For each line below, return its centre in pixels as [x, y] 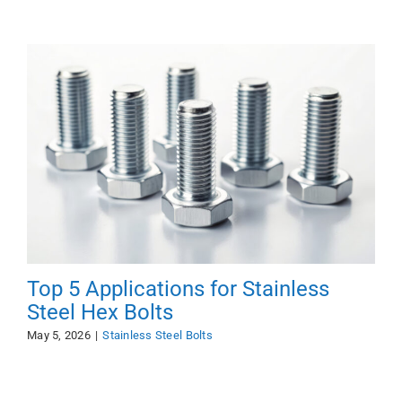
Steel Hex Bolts [100, 312]
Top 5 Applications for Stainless [178, 288]
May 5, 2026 [58, 335]
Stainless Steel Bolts [157, 335]
